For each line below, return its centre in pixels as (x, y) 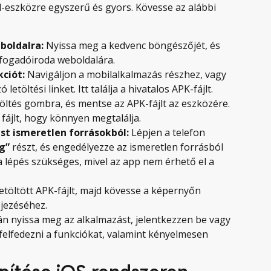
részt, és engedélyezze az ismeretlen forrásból (116, 147)
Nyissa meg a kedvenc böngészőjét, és (132, 45)
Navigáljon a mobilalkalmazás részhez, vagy (126, 74)
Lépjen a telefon (167, 132)
